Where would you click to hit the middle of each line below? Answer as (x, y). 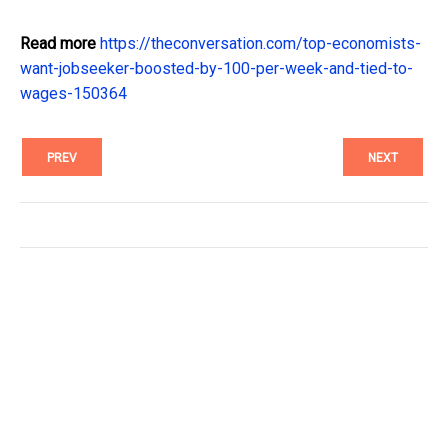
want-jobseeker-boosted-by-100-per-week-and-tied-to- (216, 69)
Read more (58, 44)
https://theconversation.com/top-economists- (260, 44)
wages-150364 (73, 94)
